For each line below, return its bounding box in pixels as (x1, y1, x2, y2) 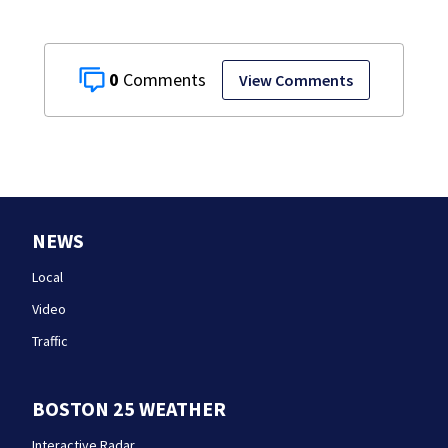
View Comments (238, 70, 353, 91)
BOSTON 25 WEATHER (32, 396, 226, 422)
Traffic (32, 332, 68, 351)
